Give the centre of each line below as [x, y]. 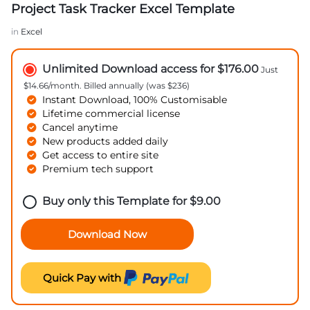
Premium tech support [98, 168]
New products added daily [105, 141]
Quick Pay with [84, 277]
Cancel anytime [80, 127]
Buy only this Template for [116, 201]
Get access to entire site [100, 155]
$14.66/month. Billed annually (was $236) [107, 85]
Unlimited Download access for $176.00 [151, 69]
